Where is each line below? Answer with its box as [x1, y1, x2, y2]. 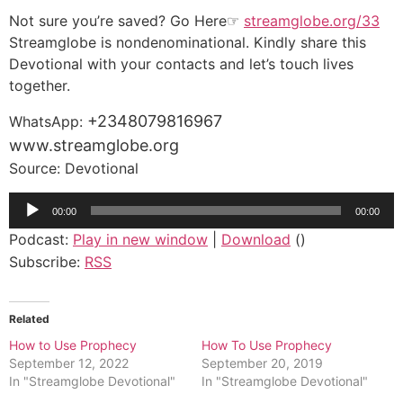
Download [221, 229, 291, 248]
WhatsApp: [9, 112, 87, 131]
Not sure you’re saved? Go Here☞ [9, 11, 244, 30]
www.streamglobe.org [9, 136, 179, 156]
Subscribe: [9, 252, 85, 271]
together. [9, 76, 70, 94]
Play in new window [73, 229, 208, 248]
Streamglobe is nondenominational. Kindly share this [9, 32, 366, 51]
